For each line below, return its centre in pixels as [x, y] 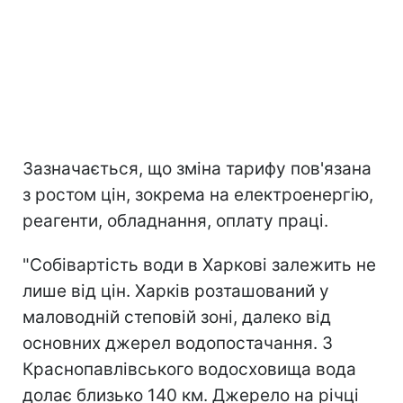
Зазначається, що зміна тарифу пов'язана [197, 168]
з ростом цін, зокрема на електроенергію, [198, 194]
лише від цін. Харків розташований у [176, 291]
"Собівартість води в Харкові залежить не [199, 264]
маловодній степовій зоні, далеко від [177, 317]
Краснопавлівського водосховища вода [189, 369]
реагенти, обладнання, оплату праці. [175, 220]
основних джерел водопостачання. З [178, 343]
